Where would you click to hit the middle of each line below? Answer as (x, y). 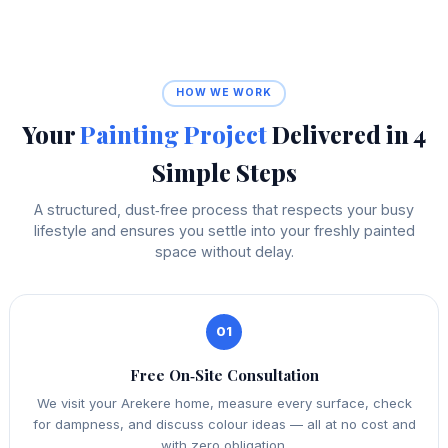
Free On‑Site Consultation (224, 374)
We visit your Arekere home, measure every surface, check (224, 403)
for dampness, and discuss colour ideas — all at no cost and (224, 424)
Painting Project (173, 133)
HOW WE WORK (224, 93)
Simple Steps (224, 171)
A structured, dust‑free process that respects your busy (224, 209)
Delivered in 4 (346, 133)
